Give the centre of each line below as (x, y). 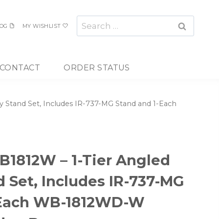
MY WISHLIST (42, 26)
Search (91, 21)
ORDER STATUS (97, 67)
